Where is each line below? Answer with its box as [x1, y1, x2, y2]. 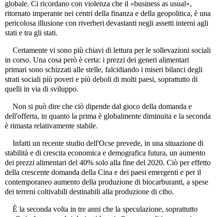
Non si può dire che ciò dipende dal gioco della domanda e [5, 102, 192, 111]
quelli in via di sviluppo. [5, 85, 78, 93]
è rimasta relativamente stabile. [5, 122, 98, 130]
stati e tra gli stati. [5, 29, 58, 37]
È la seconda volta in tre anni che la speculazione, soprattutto [5, 204, 198, 213]
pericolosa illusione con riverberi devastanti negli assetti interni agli [5, 19, 208, 28]
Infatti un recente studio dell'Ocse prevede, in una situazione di [5, 139, 203, 147]
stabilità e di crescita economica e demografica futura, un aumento [5, 148, 205, 157]
